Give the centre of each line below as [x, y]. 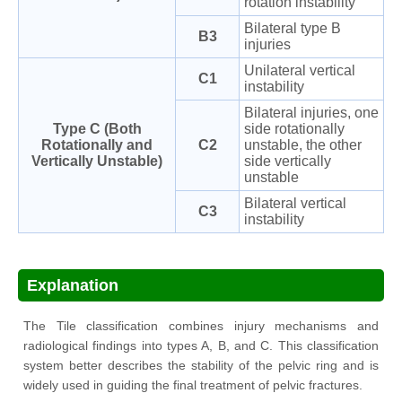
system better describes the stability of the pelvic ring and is [201, 365]
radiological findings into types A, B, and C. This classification [201, 345]
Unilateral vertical [300, 70]
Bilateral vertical [295, 203]
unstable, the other [303, 145]
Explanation [73, 285]
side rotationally [294, 129]
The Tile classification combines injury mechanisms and [201, 326]
